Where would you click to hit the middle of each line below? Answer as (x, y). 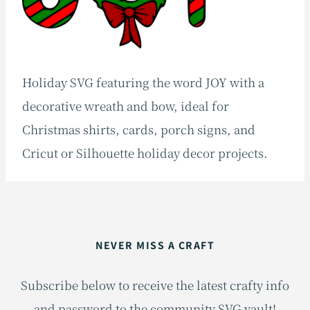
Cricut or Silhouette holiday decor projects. (145, 153)
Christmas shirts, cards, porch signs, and (139, 129)
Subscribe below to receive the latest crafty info (155, 285)
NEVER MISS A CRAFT (155, 245)
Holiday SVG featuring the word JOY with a (143, 82)
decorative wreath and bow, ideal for (126, 106)
